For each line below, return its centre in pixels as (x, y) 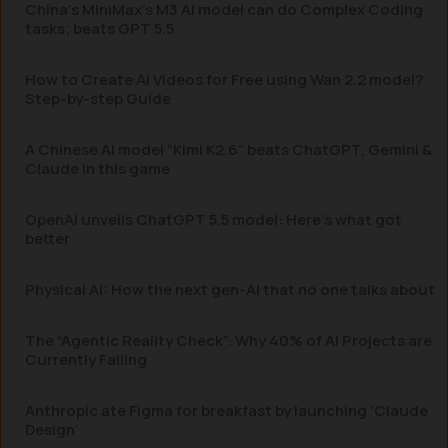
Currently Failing (86, 359)
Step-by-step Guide (98, 98)
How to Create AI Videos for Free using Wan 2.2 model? (224, 79)
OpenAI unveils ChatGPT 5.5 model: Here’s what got (213, 219)
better (47, 238)
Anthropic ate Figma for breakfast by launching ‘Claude (226, 410)
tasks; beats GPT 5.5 (99, 28)
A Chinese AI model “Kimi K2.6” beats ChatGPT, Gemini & (228, 149)
